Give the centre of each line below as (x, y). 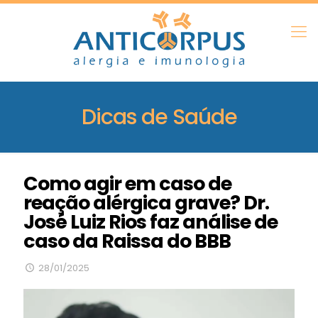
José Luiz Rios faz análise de (150, 222)
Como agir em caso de (127, 183)
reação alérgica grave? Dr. (146, 203)
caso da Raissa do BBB (127, 241)
